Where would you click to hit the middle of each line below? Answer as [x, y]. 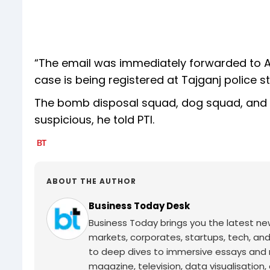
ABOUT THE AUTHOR [91, 181]
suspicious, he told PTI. [94, 120]
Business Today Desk [139, 206]
